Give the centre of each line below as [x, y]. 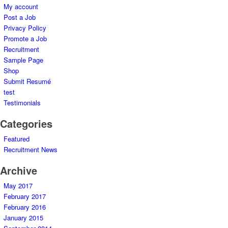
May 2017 [18, 186]
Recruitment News [31, 150]
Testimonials [22, 103]
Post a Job [20, 17]
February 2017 [25, 196]
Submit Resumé [27, 81]
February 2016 [25, 207]
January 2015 [23, 218]
